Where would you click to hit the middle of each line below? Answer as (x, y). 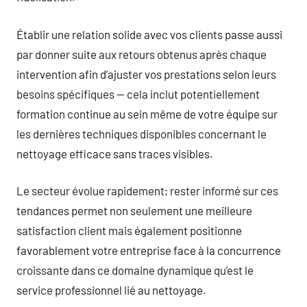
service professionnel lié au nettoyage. (111, 290)
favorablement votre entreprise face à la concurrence (149, 250)
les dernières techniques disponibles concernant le (142, 133)
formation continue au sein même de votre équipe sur (147, 113)
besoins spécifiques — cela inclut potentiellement (138, 94)
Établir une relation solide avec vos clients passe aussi (149, 34)
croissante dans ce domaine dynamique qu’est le (135, 270)
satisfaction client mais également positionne (129, 230)
